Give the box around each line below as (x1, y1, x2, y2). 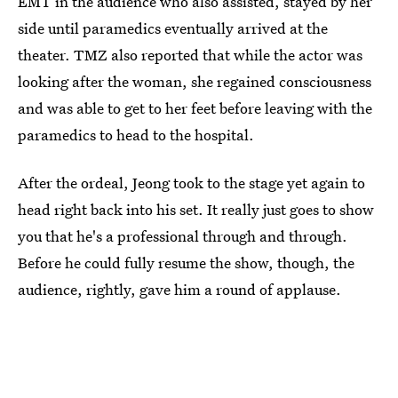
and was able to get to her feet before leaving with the (18, 98, 372, 118)
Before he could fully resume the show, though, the (18, 252, 354, 273)
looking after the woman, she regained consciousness (18, 71, 371, 92)
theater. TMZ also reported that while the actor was (18, 44, 362, 65)
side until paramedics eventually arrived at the (18, 18, 328, 38)
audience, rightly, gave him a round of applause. (18, 279, 341, 299)
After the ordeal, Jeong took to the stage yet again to (18, 172, 365, 193)
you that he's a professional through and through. (18, 226, 347, 246)
